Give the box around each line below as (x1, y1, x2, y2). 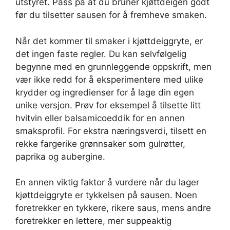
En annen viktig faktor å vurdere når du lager (15, 177, 199, 188)
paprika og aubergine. (15, 151, 105, 162)
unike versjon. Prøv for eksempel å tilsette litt (15, 100, 201, 110)
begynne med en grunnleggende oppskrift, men (15, 61, 212, 72)
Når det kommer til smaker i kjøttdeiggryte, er (15, 35, 203, 46)
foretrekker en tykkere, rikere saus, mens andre (15, 203, 211, 214)
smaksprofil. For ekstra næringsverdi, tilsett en (15, 125, 206, 136)
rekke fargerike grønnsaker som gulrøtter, (15, 138, 185, 149)
